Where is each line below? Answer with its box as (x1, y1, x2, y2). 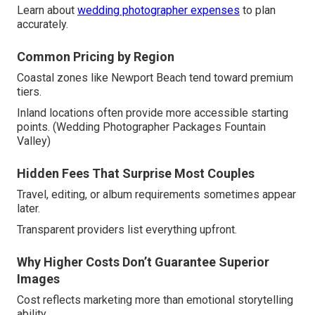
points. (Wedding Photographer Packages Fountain (17, 120, 266, 134)
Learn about (17, 4, 77, 18)
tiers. (17, 85, 41, 99)
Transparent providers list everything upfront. (17, 223, 237, 237)
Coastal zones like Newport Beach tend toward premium (17, 71, 293, 85)
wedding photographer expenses (77, 4, 240, 18)
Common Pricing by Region (17, 49, 174, 65)
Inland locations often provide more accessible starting (17, 106, 288, 120)
